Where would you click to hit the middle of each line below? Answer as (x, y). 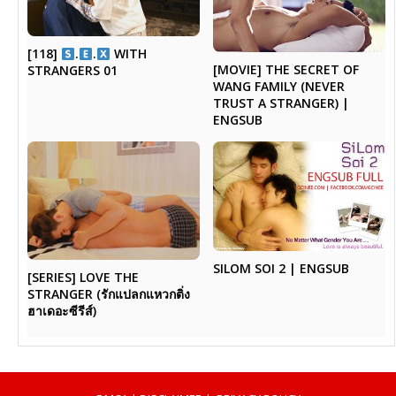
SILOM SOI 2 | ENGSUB (281, 269)
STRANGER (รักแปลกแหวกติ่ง (109, 293)
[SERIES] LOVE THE (84, 277)
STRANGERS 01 (73, 71)
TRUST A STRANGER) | (281, 103)
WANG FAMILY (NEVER (278, 87)
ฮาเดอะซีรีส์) (62, 310)
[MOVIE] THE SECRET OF (286, 70)
